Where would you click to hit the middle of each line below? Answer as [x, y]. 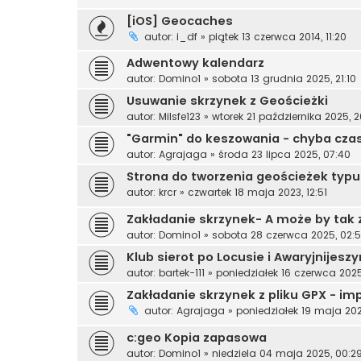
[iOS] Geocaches [180, 21]
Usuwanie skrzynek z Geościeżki [227, 101]
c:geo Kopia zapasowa [197, 337]
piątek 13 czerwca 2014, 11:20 [278, 36]
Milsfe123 [180, 117]
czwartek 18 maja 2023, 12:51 [257, 193]
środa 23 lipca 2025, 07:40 [284, 155]
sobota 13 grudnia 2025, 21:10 [284, 79]
